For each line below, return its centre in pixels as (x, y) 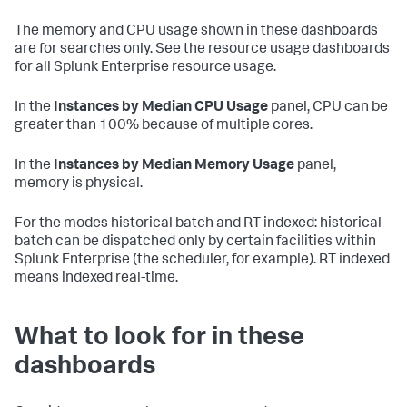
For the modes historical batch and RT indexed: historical (198, 224)
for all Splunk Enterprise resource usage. (145, 68)
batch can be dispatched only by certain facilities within (195, 243)
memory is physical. (79, 184)
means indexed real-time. (96, 279)
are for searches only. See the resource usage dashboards (202, 50)
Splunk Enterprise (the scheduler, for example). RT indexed (202, 261)
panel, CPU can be (328, 108)
